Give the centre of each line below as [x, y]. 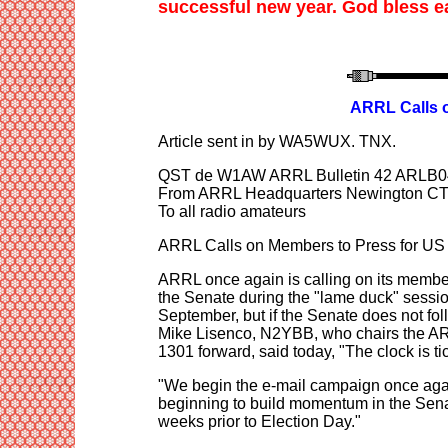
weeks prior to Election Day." [259, 421]
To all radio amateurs [231, 211]
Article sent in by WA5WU [248, 141]
